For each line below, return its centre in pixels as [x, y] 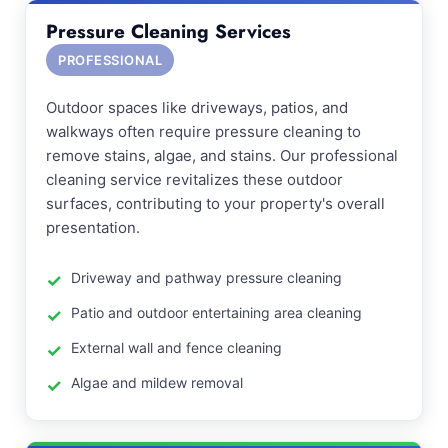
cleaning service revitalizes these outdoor [194, 179]
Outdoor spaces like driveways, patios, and [197, 107]
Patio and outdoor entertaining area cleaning [216, 312]
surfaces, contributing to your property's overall [215, 203]
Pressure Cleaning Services [168, 31]
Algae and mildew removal [157, 382]
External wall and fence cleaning [176, 347]
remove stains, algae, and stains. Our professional [222, 155]
